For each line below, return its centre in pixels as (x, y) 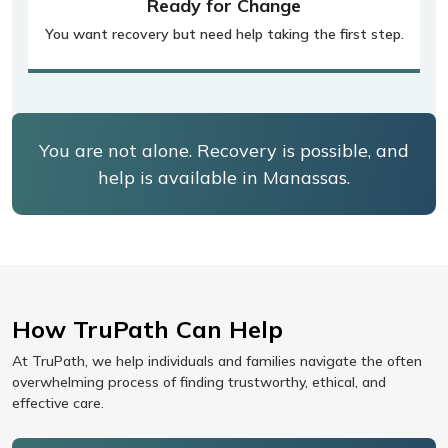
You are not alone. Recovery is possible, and (224, 151)
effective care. (58, 403)
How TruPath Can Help (147, 329)
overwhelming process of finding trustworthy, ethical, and (199, 382)
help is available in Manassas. (224, 178)
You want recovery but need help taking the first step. (224, 34)
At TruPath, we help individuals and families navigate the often (217, 361)
